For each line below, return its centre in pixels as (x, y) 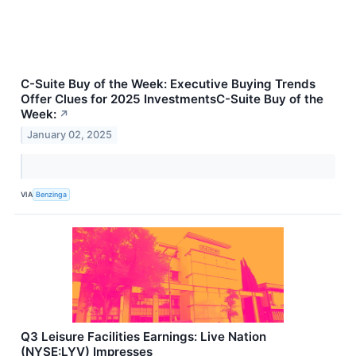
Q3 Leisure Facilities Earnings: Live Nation (143, 336)
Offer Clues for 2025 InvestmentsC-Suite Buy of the (172, 99)
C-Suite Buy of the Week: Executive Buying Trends (168, 84)
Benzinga (52, 195)
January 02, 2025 (70, 134)
